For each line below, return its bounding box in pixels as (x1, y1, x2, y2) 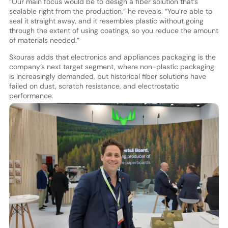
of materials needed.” (9, 36, 79, 45)
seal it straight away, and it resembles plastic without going (9, 16, 204, 26)
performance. (9, 91, 53, 101)
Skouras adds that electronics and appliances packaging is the (9, 52, 216, 62)
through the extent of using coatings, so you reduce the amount (9, 26, 218, 36)
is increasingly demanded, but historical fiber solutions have (9, 72, 206, 81)
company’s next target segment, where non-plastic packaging (9, 62, 214, 72)
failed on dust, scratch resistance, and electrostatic (9, 81, 179, 91)
